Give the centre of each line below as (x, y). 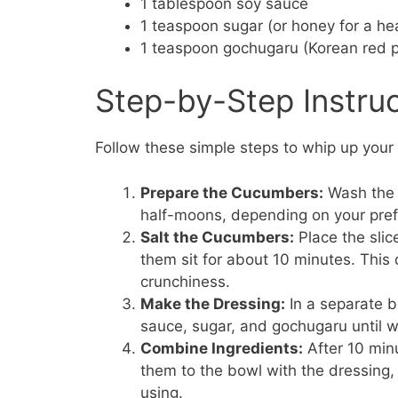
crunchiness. (185, 281)
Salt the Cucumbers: (217, 237)
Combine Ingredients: (222, 348)
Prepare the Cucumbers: (232, 192)
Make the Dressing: (213, 303)
